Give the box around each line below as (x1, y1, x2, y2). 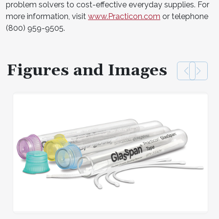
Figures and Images (7, 60, 167, 81)
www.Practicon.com (88, 11, 160, 21)
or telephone (160, 11, 208, 21)
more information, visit (6, 11, 88, 21)
